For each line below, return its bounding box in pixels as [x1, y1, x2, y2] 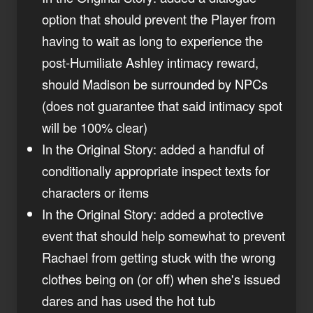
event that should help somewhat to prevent [42, 226, 285, 245]
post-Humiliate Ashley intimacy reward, [42, 52, 259, 71]
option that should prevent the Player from [42, 9, 275, 28]
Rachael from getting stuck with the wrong [42, 247, 275, 266]
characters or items [42, 182, 149, 201]
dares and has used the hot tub [42, 291, 215, 310]
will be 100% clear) [42, 117, 147, 136]
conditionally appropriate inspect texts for [42, 161, 270, 180]
